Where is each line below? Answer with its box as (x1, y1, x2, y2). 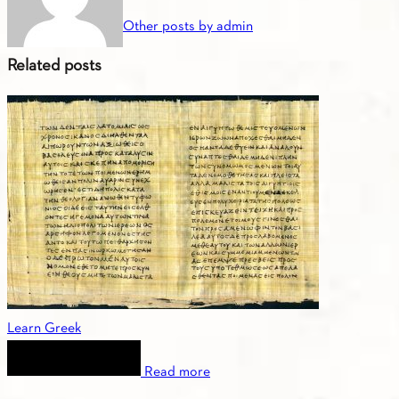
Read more (144, 364, 210, 379)
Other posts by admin (123, 20, 253, 35)
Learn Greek (7, 321, 81, 336)
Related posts (7, 58, 102, 76)
